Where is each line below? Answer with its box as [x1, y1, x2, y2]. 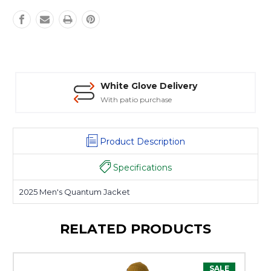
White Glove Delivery [100, 80, 197, 92]
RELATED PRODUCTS [59, 221, 212, 238]
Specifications [113, 162, 172, 174]
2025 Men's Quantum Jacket [19, 187, 130, 197]
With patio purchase [100, 95, 172, 105]
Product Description [99, 136, 185, 148]
